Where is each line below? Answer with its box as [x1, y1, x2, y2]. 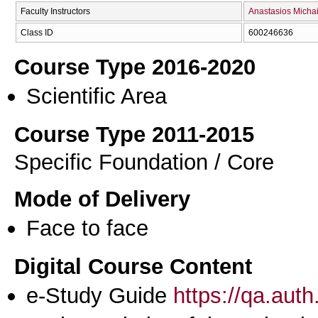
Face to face [26, 215, 148, 241]
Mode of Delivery [14, 186, 190, 212]
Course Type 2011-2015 [14, 121, 254, 147]
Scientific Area [26, 83, 167, 109]
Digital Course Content [14, 253, 252, 279]
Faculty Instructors [21, 6, 90, 16]
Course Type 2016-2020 [14, 54, 256, 80]
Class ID [21, 27, 53, 38]
